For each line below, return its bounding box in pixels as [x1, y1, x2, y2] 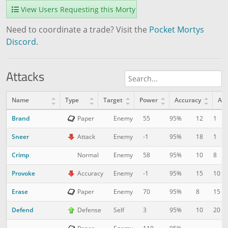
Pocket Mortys [149, 24, 204, 35]
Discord [6, 36, 36, 47]
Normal [77, 151, 99, 160]
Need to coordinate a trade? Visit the [6, 24, 149, 35]
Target [103, 95, 123, 104]
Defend [12, 205, 33, 214]
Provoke [12, 168, 35, 178]
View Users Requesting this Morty [19, 5, 135, 14]
